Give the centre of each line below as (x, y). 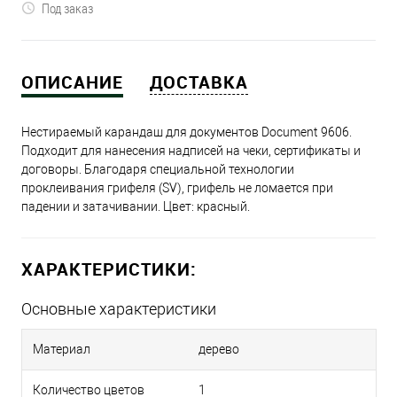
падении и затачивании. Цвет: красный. (136, 206)
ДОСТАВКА (199, 82)
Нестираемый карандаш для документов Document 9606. (187, 132)
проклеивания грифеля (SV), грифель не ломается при (177, 188)
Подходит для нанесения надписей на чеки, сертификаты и (191, 151)
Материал (62, 349)
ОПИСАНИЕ (72, 82)
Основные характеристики (119, 309)
